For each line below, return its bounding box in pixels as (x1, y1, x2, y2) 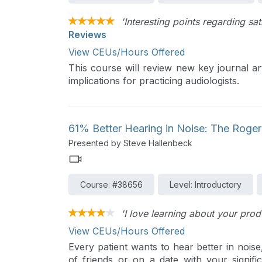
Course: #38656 (80, 179, 143, 189)
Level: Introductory (170, 179, 242, 189)
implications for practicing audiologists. (68, 74, 239, 87)
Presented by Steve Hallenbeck (68, 137, 192, 148)
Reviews (68, 28, 106, 40)
